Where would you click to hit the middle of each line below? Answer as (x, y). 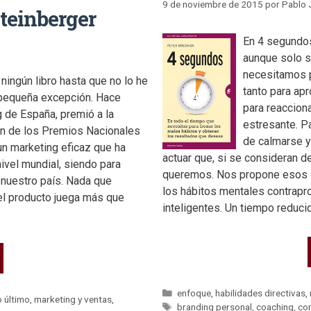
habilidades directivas (261, 293)
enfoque (194, 293)
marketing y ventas (73, 299)
